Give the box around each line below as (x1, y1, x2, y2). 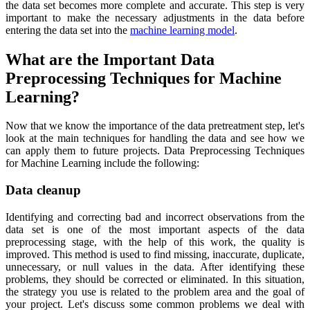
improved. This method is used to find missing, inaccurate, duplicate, (6, 248, 304, 260)
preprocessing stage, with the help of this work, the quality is (6, 235, 304, 248)
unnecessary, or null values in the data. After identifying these (6, 260, 304, 273)
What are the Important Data (6, 50, 215, 69)
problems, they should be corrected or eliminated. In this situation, (6, 273, 304, 285)
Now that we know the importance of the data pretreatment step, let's (6, 120, 304, 132)
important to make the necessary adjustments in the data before (6, 11, 304, 24)
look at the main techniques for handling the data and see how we (6, 132, 304, 145)
